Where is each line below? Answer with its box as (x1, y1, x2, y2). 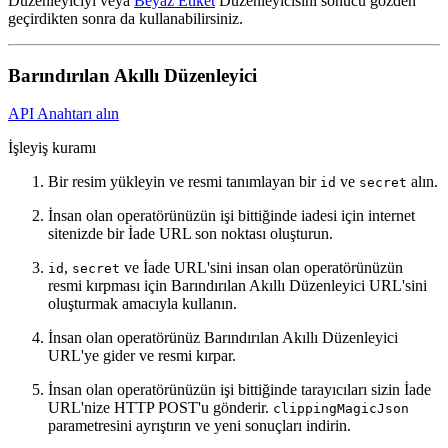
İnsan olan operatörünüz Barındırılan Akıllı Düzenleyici (48, 329, 398, 347)
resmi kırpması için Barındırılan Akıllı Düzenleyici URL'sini (48, 277, 427, 295)
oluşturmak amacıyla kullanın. (48, 295, 237, 313)
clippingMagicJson (273, 401, 409, 417)
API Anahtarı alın (8, 105, 119, 123)
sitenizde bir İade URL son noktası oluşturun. (48, 225, 333, 243)
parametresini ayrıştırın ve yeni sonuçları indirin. (48, 417, 351, 435)
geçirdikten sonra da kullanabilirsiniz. (8, 9, 243, 27)
